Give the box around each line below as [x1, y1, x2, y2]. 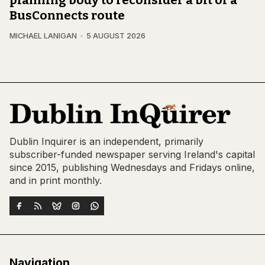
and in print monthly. [9, 174, 102, 187]
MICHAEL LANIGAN [9, 31, 77, 41]
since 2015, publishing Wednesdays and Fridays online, [9, 161, 255, 174]
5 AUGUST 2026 [86, 31, 146, 41]
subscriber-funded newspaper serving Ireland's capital [9, 148, 255, 161]
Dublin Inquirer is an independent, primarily [9, 135, 203, 148]
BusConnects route [9, 8, 125, 23]
